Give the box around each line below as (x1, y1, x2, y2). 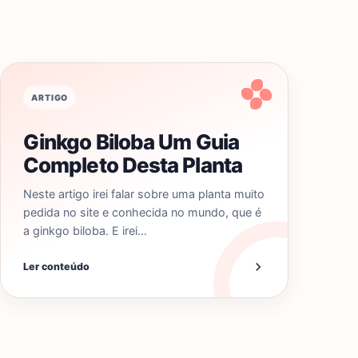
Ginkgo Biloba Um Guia (23, 129, 239, 154)
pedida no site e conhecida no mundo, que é (23, 205, 261, 219)
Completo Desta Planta (23, 153, 242, 177)
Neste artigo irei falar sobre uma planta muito (23, 187, 265, 201)
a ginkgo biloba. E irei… (23, 224, 147, 237)
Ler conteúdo (23, 261, 89, 272)
